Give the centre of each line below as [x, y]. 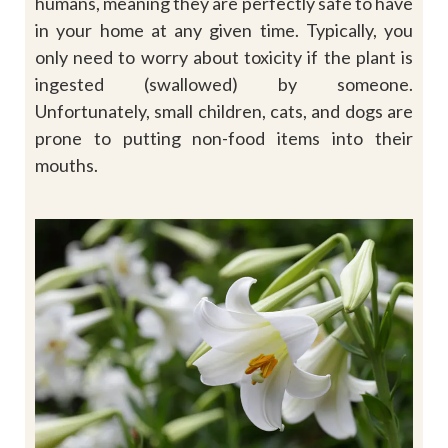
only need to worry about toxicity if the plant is [224, 56]
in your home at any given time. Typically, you [224, 29]
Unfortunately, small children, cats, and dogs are [224, 110]
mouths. [66, 164]
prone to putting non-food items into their [224, 137]
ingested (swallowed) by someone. [224, 83]
